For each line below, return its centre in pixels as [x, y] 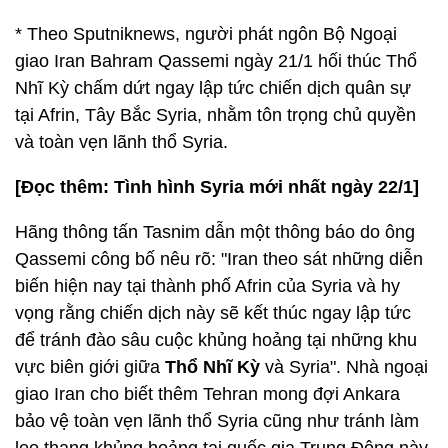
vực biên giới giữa [90, 367]
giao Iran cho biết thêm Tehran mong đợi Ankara [207, 394]
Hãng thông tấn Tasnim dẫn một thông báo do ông [215, 232]
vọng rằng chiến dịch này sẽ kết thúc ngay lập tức [213, 313]
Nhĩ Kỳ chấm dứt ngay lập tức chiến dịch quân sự [213, 88]
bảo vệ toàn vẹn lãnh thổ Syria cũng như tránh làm [217, 421]
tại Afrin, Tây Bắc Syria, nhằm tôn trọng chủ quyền [215, 115]
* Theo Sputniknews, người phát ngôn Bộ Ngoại [206, 34]
